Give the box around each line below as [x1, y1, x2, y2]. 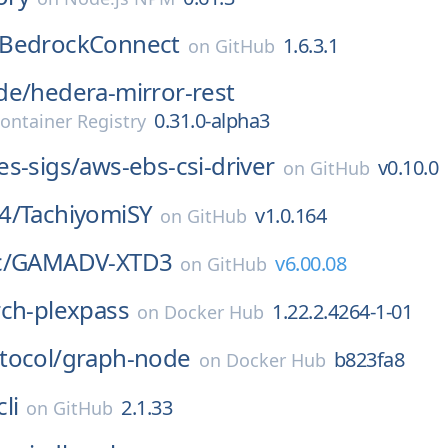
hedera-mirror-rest [30, 75, 235, 108]
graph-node [61, 341, 191, 374]
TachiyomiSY [20, 197, 153, 230]
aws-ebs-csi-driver [79, 149, 275, 182]
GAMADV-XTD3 [11, 245, 173, 278]
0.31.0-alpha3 [154, 107, 270, 134]
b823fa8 [333, 346, 405, 373]
